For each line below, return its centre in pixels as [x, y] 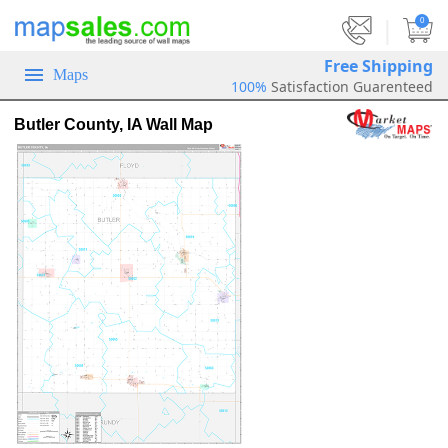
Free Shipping [378, 65]
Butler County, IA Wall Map [113, 124]
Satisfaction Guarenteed [352, 86]
